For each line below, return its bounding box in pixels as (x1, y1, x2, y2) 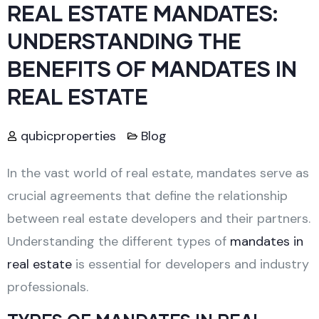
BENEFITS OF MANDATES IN (7, 55, 297, 81)
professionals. (7, 278, 88, 296)
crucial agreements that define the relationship (7, 187, 288, 204)
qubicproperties (21, 127, 116, 145)
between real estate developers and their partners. (7, 209, 310, 227)
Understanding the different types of (7, 232, 230, 250)
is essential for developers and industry (72, 255, 309, 273)
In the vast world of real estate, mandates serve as (7, 164, 309, 182)
